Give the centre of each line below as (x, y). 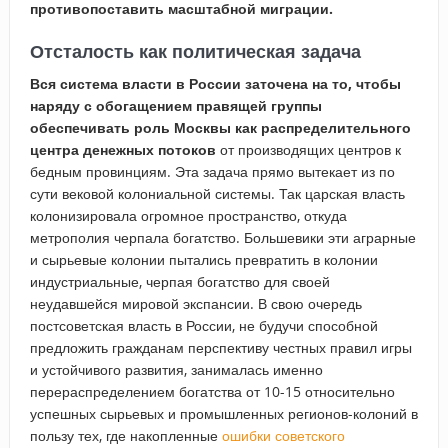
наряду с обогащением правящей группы (175, 105)
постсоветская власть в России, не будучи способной (203, 325)
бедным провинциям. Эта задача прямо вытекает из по (212, 171)
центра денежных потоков (122, 149)
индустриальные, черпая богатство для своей (179, 281)
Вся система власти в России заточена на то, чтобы (215, 83)
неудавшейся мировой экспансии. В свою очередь (195, 303)
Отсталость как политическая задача (195, 51)
